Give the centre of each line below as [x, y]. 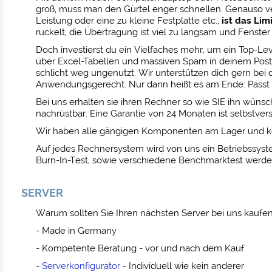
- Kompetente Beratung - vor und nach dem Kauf [140, 249]
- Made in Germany [76, 231]
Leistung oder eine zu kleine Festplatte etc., [128, 21]
